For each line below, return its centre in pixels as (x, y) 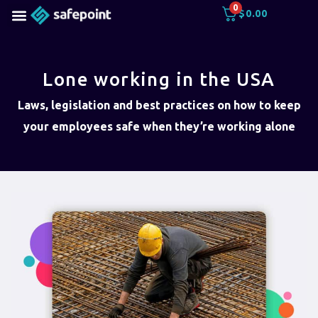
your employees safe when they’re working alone (159, 127)
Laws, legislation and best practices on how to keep (159, 105)
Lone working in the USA (159, 79)
